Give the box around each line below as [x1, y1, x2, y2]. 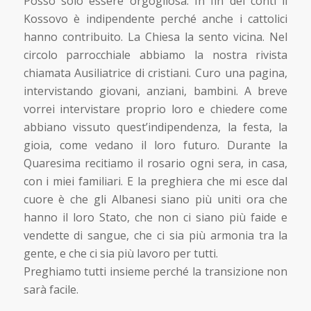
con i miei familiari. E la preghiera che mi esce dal [23, 174, 288, 190]
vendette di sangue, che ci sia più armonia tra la [23, 228, 288, 244]
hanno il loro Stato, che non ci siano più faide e [23, 210, 288, 226]
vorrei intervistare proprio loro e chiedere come [23, 101, 288, 117]
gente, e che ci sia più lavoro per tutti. [23, 246, 218, 262]
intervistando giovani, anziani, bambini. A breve [23, 83, 288, 99]
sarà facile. [23, 282, 78, 298]
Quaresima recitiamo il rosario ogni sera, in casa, [23, 155, 288, 171]
